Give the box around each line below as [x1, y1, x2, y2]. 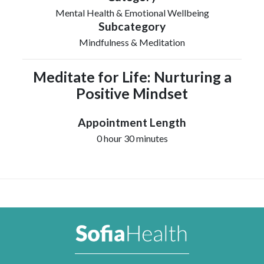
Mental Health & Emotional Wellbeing [55, 7, 209, 19]
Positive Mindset [76, 85, 188, 103]
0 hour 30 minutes [96, 133, 168, 144]
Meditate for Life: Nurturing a [32, 68, 232, 86]
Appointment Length [78, 115, 186, 130]
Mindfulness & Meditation [79, 37, 185, 48]
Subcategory [98, 19, 166, 34]
